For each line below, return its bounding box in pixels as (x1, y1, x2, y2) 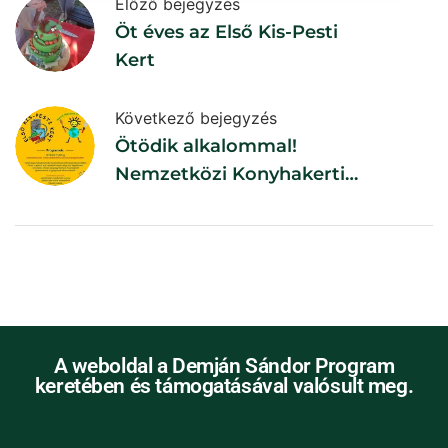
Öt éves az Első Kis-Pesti (115, 20, 338, 43)
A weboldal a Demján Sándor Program (53, 353, 395, 378)
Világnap (115, 190, 196, 213)
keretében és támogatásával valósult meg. (34, 373, 414, 398)
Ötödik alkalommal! (115, 134, 297, 157)
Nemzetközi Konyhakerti (115, 162, 345, 185)
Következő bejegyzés (115, 107, 277, 128)
